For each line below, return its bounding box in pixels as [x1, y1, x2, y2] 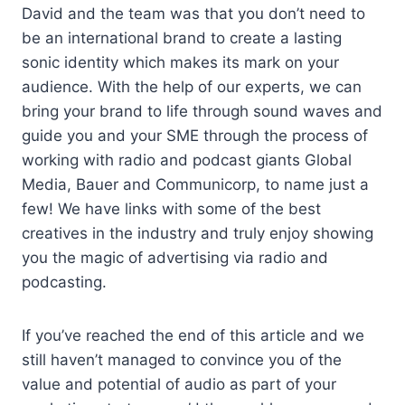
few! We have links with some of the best [22, 200, 321, 218]
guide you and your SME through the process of [22, 127, 368, 145]
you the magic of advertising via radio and [22, 249, 328, 267]
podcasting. [22, 273, 107, 291]
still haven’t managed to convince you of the [22, 351, 342, 369]
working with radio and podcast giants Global [22, 151, 352, 169]
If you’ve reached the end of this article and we [22, 326, 364, 344]
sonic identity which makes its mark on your [22, 53, 339, 71]
